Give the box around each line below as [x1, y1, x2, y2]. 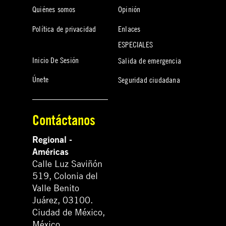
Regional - [32, 134, 72, 145]
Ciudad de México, [32, 207, 105, 218]
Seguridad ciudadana [118, 75, 180, 85]
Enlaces [118, 23, 141, 34]
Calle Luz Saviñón [32, 158, 102, 169]
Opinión [118, 4, 141, 15]
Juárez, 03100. [32, 195, 93, 206]
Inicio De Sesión [32, 54, 79, 65]
